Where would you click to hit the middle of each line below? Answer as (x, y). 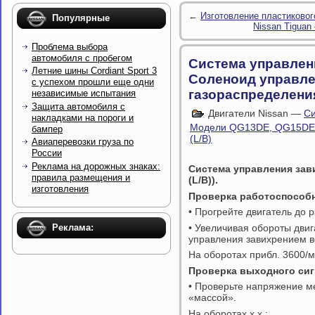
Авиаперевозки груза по (83, 142)
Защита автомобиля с (78, 106)
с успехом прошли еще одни (93, 82)
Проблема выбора (70, 46)
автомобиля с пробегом (82, 58)
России (47, 153)
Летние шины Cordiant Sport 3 (94, 71)
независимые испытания (84, 94)
